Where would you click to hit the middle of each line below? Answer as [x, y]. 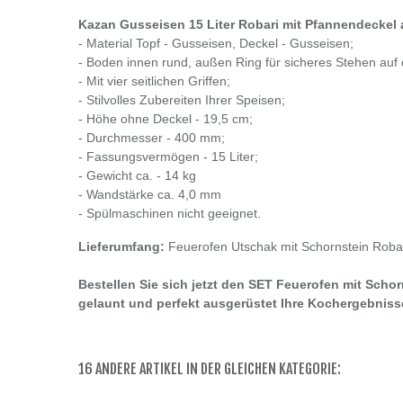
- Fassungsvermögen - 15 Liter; [168, 157]
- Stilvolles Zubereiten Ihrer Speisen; [182, 100]
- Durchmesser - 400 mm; [152, 138]
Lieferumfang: [121, 247]
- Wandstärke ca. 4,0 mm [150, 195]
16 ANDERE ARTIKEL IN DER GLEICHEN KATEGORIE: [210, 369]
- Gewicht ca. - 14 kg [137, 176]
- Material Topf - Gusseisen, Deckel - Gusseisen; [216, 44]
